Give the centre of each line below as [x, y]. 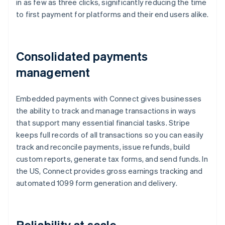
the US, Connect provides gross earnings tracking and [109, 171]
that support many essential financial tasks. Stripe [103, 123]
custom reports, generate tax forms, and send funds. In [112, 159]
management [53, 72]
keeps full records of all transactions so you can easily [110, 135]
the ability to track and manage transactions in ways [106, 111]
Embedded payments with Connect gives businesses [109, 99]
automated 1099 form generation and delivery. [97, 183]
